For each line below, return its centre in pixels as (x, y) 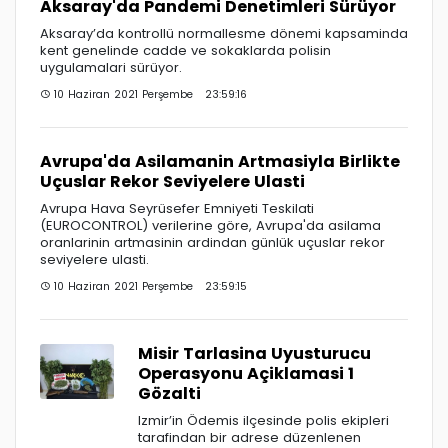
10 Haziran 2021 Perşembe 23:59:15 (148, 286)
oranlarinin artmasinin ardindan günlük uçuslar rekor (212, 242)
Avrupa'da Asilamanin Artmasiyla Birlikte (220, 161)
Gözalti (169, 393)
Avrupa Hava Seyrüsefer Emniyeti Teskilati (177, 208)
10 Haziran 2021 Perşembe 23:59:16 (148, 94)
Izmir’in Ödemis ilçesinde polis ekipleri (263, 420)
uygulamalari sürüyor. (111, 67)
